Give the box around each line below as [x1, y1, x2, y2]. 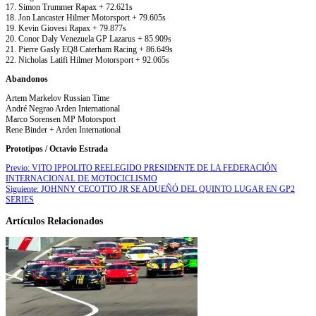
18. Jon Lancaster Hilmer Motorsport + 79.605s [6, 12, 166, 23]
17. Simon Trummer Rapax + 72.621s [6, 1, 133, 12]
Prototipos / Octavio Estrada [6, 143, 108, 154]
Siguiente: [6, 183, 41, 194]
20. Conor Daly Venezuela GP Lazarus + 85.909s [6, 33, 171, 44]
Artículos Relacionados [6, 214, 103, 226]
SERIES [6, 194, 34, 205]
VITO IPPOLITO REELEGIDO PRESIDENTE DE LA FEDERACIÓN [32, 162, 277, 173]
